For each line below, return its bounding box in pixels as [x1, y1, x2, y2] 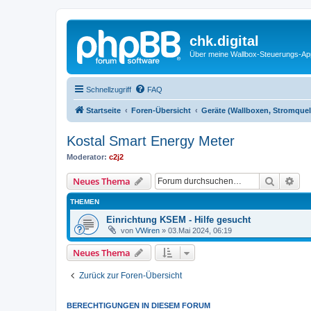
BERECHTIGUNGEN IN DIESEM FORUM [67, 301, 210, 310]
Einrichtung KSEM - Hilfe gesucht [106, 215, 251, 225]
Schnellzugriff [86, 85, 131, 94]
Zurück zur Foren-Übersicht [79, 271, 182, 280]
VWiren [135, 226, 160, 235]
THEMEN [70, 198, 99, 205]
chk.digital [190, 33, 259, 49]
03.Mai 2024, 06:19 [168, 226, 232, 235]
